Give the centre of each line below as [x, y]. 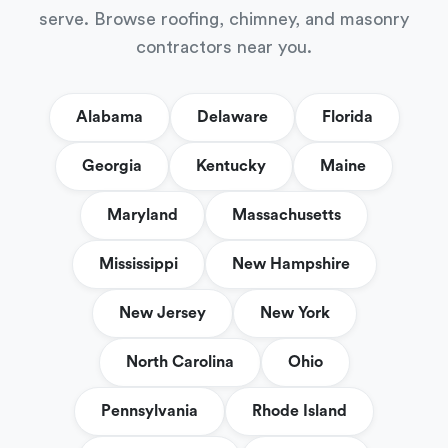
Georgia [112, 166]
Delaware [232, 117]
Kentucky [231, 166]
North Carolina [179, 362]
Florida [347, 117]
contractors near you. [224, 47]
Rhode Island [299, 411]
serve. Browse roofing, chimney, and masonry [224, 19]
